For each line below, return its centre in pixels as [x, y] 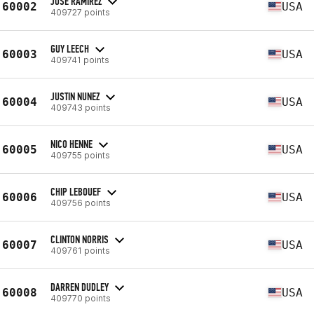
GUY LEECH [70, 48]
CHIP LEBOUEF [76, 191]
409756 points [81, 203]
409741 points [80, 60]
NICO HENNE [71, 144]
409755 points [80, 155]
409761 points [80, 250]
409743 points [81, 107]
